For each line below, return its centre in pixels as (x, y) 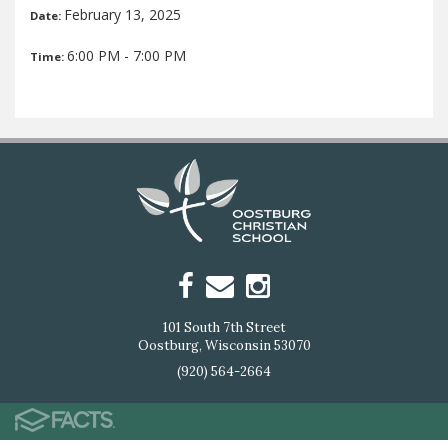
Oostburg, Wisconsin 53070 (224, 345)
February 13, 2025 (122, 14)
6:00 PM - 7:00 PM (126, 55)
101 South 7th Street (224, 327)
